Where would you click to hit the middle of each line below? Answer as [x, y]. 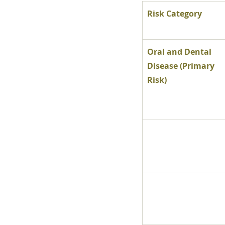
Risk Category [175, 13]
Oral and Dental [180, 51]
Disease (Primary [182, 66]
